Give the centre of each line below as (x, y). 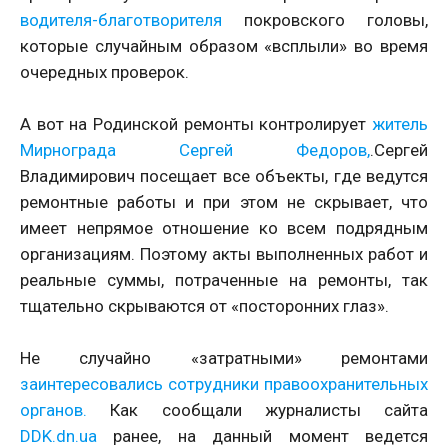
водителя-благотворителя (121, 20)
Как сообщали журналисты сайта (257, 410)
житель (400, 124)
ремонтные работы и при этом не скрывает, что (224, 202)
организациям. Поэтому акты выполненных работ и (224, 254)
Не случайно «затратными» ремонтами (224, 358)
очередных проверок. (104, 72)
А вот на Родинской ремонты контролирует (196, 124)
